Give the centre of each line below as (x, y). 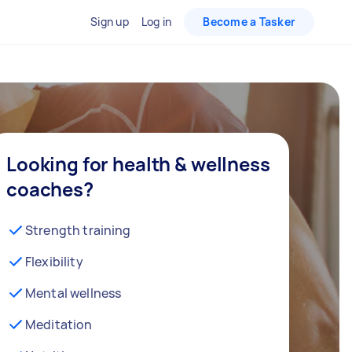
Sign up (110, 22)
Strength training (78, 230)
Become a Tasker (249, 22)
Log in (156, 22)
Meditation (59, 324)
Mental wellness (73, 293)
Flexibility (54, 262)
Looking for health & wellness (138, 164)
